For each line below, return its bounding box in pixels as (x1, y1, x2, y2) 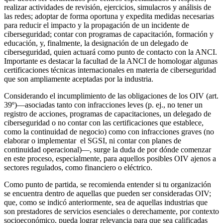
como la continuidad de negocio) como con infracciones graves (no (4, 127, 214, 136)
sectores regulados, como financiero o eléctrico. (4, 163, 156, 172)
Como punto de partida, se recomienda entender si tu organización (4, 180, 211, 189)
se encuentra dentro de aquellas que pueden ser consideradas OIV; (4, 189, 211, 198)
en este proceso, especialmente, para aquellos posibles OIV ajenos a (4, 154, 216, 163)
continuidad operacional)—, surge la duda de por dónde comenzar (4, 145, 211, 154)
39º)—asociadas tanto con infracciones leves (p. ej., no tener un (4, 100, 203, 109)
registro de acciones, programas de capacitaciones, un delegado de (4, 109, 211, 118)
